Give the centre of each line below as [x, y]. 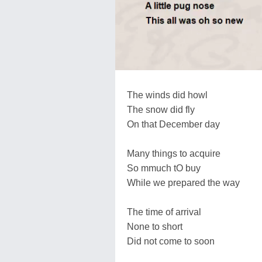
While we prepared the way [183, 182]
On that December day [173, 124]
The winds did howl [167, 95]
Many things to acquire [174, 153]
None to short [155, 226]
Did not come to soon [171, 241]
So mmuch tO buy [164, 168]
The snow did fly [161, 109]
